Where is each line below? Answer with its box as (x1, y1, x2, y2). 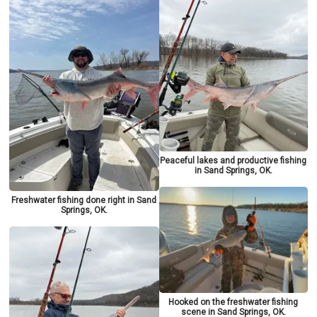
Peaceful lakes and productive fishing (160, 155, 307, 166)
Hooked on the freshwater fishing (168, 296, 299, 307)
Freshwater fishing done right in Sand (11, 195, 157, 206)
